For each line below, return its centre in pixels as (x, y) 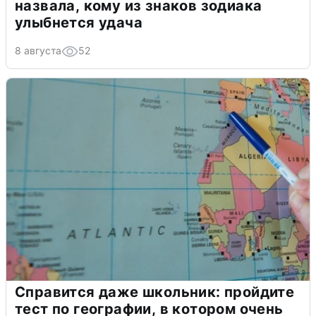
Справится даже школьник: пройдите (155, 292)
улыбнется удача (79, 22)
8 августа (38, 50)
